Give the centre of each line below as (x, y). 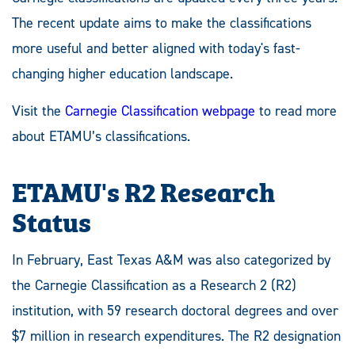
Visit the (38, 111)
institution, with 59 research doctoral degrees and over (175, 311)
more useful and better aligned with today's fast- (156, 49)
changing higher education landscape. (122, 74)
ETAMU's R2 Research (143, 191)
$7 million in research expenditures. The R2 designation (176, 336)
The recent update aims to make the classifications (162, 23)
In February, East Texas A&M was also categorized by (171, 260)
